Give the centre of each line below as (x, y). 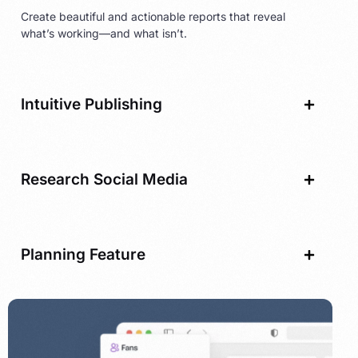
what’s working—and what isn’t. (104, 34)
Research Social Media (104, 180)
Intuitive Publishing (91, 105)
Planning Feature (83, 255)
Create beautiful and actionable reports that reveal (153, 17)
